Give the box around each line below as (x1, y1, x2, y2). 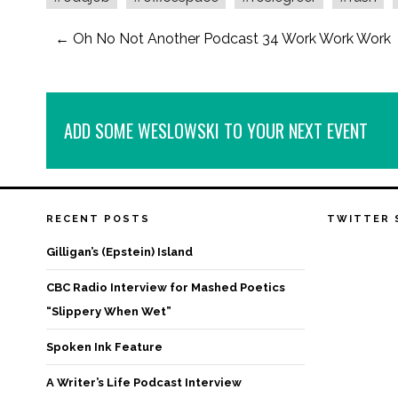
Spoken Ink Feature (46, 340, 163, 354)
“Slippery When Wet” (46, 305, 171, 318)
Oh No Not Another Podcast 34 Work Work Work (73, 30, 391, 47)
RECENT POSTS (46, 213, 150, 225)
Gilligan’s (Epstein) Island (46, 245, 193, 259)
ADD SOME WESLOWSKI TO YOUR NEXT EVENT (64, 117, 368, 144)
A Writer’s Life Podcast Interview (46, 376, 242, 389)
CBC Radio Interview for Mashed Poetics (46, 281, 285, 294)
